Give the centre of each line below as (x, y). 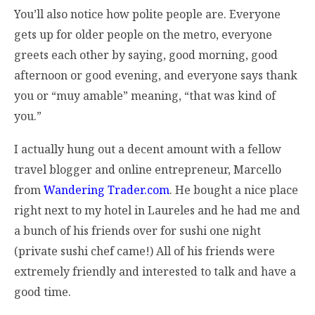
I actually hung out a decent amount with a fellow (148, 149)
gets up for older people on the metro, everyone (143, 34)
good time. (43, 292)
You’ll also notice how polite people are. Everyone (147, 14)
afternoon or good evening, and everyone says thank (156, 75)
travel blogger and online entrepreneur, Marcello (148, 170)
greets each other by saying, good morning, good (146, 54)
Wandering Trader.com (107, 190)
